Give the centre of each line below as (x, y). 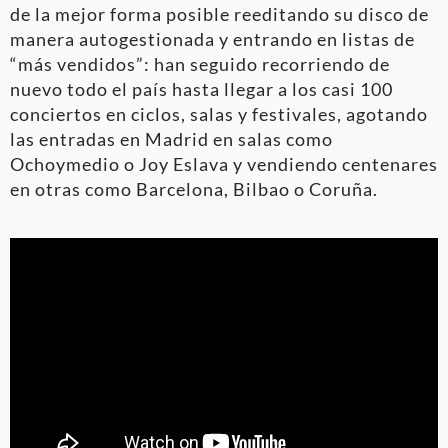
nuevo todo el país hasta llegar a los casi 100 (201, 88)
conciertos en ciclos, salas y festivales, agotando (219, 113)
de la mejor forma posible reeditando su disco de (219, 13)
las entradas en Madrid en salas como (171, 138)
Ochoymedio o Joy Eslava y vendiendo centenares (224, 163)
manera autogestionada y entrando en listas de (212, 38)
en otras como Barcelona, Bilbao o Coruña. (194, 188)
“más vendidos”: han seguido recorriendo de (200, 63)
